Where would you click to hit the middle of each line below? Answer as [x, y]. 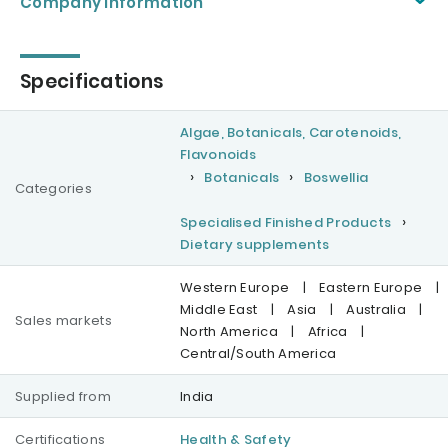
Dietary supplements [255, 245]
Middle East [219, 310]
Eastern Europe [371, 288]
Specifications [92, 82]
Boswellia [336, 178]
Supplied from [63, 397]
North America [229, 332]
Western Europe [235, 288]
